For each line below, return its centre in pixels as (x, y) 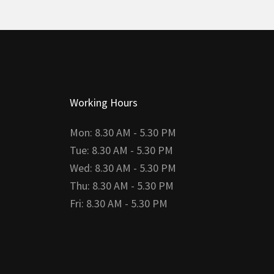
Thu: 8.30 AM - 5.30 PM (121, 186)
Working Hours (103, 103)
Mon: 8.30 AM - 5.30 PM (123, 133)
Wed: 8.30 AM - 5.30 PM (123, 168)
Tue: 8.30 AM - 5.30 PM (121, 150)
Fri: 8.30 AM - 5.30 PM (118, 204)
